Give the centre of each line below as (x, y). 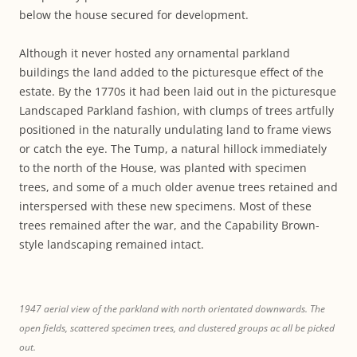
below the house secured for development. (134, 15)
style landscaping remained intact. (112, 244)
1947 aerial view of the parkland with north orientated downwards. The (172, 309)
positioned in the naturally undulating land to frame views (175, 129)
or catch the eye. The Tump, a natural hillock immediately (173, 149)
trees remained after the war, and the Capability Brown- (169, 225)
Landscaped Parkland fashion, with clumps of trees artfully (177, 110)
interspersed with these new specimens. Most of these (165, 206)
